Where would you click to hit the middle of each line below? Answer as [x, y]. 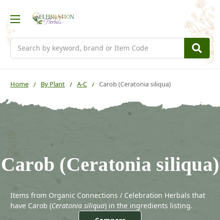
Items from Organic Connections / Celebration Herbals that [108, 195]
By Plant [53, 84]
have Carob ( [31, 205]
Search [22, 43]
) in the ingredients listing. [149, 205]
